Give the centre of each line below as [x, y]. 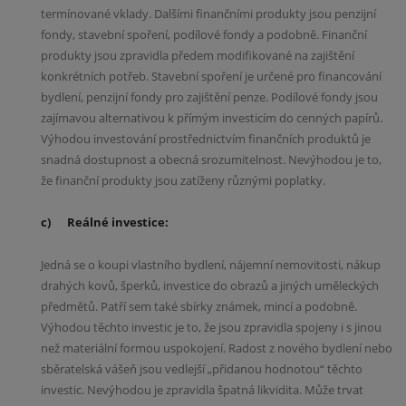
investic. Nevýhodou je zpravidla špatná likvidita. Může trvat [202, 389]
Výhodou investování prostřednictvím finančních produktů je [206, 139]
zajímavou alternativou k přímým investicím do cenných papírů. [212, 118]
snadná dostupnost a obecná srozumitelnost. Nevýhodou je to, [211, 160]
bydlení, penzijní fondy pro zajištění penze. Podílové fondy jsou [209, 97]
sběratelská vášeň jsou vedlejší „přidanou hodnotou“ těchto [202, 368]
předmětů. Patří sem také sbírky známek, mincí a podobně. [199, 306]
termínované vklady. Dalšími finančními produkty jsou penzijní [208, 14]
